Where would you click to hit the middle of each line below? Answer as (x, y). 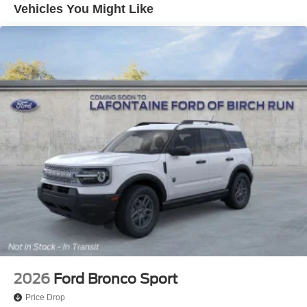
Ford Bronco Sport (115, 279)
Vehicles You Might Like (84, 9)
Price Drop (45, 297)
